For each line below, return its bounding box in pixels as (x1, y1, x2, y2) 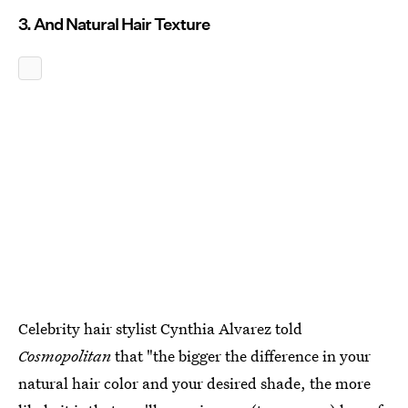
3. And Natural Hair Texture (18, 14, 209, 34)
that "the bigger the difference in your (111, 344, 371, 366)
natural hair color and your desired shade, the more (18, 372, 371, 393)
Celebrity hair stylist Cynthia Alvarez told (18, 317, 302, 339)
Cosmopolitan (18, 344, 111, 366)
